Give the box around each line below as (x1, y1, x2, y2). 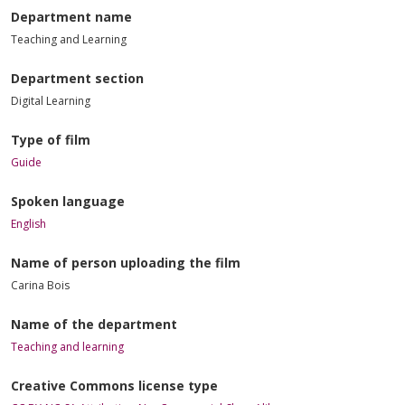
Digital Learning (11, 92, 90, 108)
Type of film (11, 130, 90, 148)
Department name (11, 7, 132, 25)
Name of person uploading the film (11, 253, 240, 271)
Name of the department (11, 315, 177, 333)
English (11, 215, 46, 231)
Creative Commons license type (11, 376, 218, 394)
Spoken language (11, 192, 125, 210)
